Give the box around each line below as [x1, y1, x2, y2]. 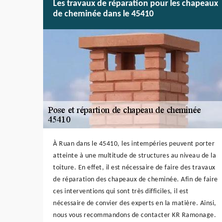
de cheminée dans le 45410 [53, 9, 154, 19]
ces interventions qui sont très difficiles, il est [53, 187, 188, 195]
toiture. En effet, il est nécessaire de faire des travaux [53, 164, 216, 171]
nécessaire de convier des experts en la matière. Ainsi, [53, 199, 217, 207]
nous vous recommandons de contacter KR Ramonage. [53, 211, 216, 219]
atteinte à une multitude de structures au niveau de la [53, 152, 216, 160]
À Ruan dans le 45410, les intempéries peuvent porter [53, 140, 215, 148]
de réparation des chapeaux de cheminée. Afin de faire [53, 175, 218, 183]
